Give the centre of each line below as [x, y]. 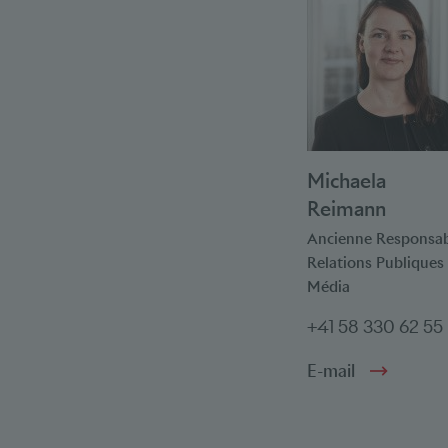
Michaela [346, 181]
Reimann [346, 209]
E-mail [331, 371]
